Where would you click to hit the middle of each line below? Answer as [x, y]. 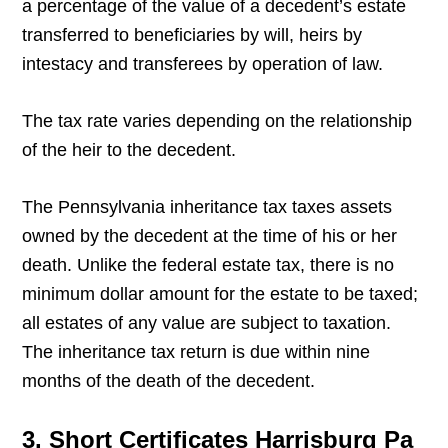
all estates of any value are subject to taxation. [207, 323]
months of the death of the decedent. [169, 381]
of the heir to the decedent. [129, 150]
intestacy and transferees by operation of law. [203, 64]
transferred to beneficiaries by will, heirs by [192, 35]
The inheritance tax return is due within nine [196, 352]
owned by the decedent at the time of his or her [210, 236]
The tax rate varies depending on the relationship [217, 121]
